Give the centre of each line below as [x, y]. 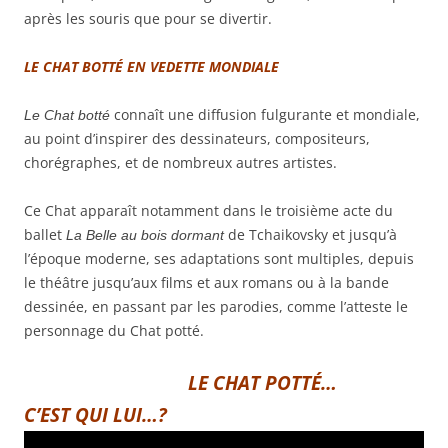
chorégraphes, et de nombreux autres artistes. [180, 162]
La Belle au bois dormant [145, 234]
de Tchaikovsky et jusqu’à [310, 234]
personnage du [77, 330]
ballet [45, 234]
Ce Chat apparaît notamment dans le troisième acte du [208, 210]
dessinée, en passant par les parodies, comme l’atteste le [216, 306]
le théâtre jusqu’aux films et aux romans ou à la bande [206, 282]
